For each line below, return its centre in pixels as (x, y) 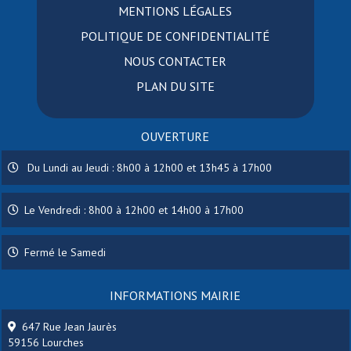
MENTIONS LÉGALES (175, 11)
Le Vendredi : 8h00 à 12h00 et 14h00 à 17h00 (134, 210)
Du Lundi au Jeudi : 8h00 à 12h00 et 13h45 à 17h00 (148, 168)
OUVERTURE (175, 137)
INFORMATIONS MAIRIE (175, 296)
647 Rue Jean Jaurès (70, 327)
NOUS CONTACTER (175, 62)
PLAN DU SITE (175, 87)
